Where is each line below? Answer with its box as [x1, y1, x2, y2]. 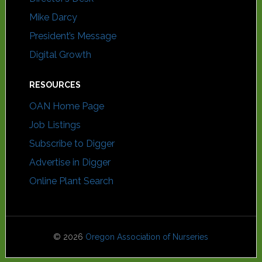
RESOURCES [29, 80, 81, 89]
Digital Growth [29, 49, 91, 60]
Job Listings [29, 119, 81, 130]
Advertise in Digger [29, 157, 111, 168]
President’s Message [29, 30, 116, 42]
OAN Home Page [29, 101, 104, 112]
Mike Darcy [29, 12, 77, 23]
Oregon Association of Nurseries [85, 232, 209, 242]
